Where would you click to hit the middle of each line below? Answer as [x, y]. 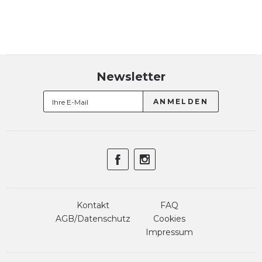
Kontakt [93, 205]
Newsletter [131, 77]
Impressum [169, 232]
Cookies [169, 219]
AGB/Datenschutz [93, 219]
